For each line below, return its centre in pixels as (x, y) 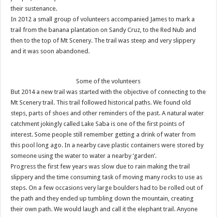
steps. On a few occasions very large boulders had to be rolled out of (107, 188)
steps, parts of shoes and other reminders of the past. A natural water (108, 113)
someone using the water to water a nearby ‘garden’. (84, 156)
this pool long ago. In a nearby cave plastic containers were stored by (107, 145)
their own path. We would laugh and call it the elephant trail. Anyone (104, 209)
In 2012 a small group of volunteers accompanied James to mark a (103, 19)
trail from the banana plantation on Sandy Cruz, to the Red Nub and (104, 30)
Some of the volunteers (108, 81)
